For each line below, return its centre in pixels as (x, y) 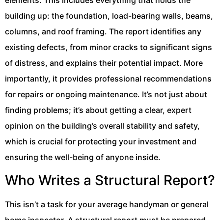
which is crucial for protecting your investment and (101, 142)
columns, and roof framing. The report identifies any (103, 32)
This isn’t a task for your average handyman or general (107, 204)
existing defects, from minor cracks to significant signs (109, 47)
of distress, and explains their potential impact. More (104, 63)
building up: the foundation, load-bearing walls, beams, (109, 16)
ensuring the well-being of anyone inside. (83, 157)
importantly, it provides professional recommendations (108, 79)
